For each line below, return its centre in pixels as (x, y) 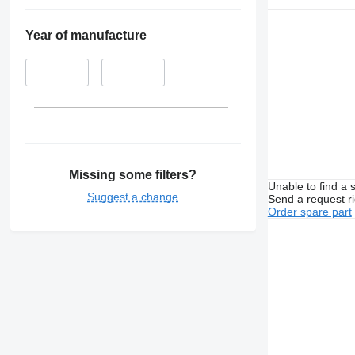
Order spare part (309, 211)
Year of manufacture (86, 36)
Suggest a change (133, 196)
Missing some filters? (133, 174)
